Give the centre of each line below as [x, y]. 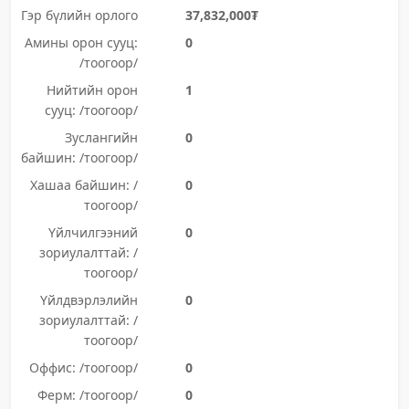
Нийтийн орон [92, 90]
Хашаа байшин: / [84, 185]
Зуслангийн [101, 137]
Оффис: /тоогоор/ [83, 367]
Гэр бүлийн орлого [79, 15]
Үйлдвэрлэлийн [89, 300]
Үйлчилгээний [93, 232]
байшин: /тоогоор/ [79, 157]
